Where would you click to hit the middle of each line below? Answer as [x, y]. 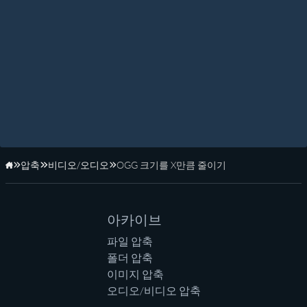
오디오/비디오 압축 [153, 291]
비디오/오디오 [78, 165]
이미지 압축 [135, 274]
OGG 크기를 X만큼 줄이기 [171, 165]
